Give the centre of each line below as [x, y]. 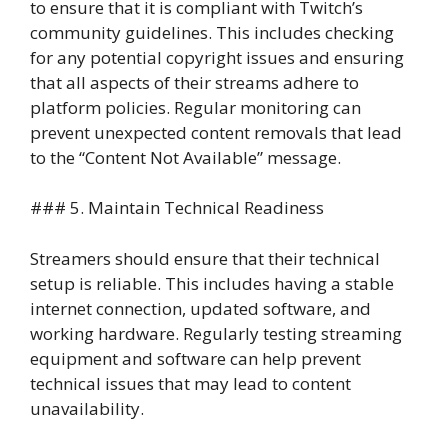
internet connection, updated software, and [200, 308]
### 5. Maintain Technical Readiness [177, 208]
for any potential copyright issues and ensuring [217, 57]
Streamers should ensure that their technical [205, 258]
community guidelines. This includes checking [212, 32]
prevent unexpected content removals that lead [216, 132]
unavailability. [87, 408]
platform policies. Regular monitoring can [195, 107]
